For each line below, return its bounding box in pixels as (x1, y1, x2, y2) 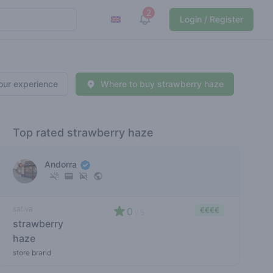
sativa (13, 204, 34, 214)
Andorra (44, 159, 80, 169)
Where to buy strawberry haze (101, 79, 224, 89)
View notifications (144, 12, 227, 24)
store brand (13, 248, 52, 258)
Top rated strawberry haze (13, 126, 154, 139)
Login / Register (180, 14, 243, 24)
